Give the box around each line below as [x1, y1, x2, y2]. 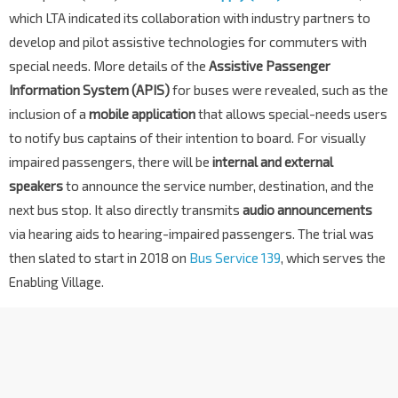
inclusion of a [9, 106, 89, 123]
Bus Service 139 [189, 250, 281, 267]
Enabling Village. [9, 274, 104, 291]
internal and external [212, 154, 333, 171]
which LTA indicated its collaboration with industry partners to [9, 10, 370, 27]
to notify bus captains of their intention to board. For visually [9, 130, 366, 147]
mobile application [89, 106, 195, 123]
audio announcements [243, 202, 372, 219]
